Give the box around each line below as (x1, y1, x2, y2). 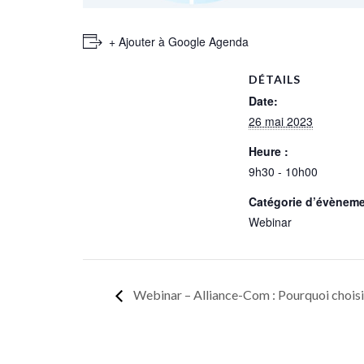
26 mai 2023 (249, 112, 313, 129)
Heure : (249, 142, 288, 159)
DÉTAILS (249, 71, 301, 86)
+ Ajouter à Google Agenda (109, 32, 249, 50)
